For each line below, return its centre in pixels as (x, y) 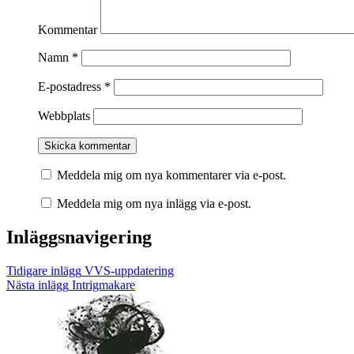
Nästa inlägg (38, 285)
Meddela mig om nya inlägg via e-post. (154, 204)
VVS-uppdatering (128, 271)
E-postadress (71, 87)
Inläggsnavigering (79, 237)
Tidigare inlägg (44, 271)
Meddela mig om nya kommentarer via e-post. (171, 175)
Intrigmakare (102, 285)
